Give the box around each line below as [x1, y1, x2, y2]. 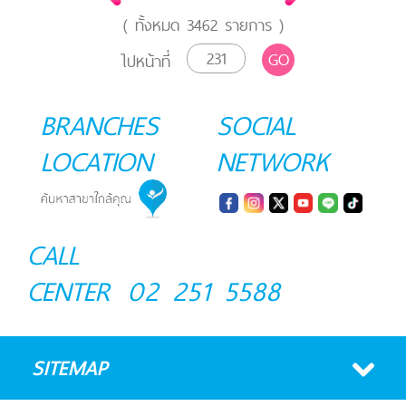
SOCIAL [217, 102, 295, 149]
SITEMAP [32, 351, 108, 386]
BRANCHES [41, 102, 159, 149]
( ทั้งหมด [122, 11, 187, 40]
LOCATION [41, 139, 152, 185]
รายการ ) [217, 11, 284, 40]
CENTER [27, 268, 110, 314]
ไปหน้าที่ [121, 47, 170, 76]
